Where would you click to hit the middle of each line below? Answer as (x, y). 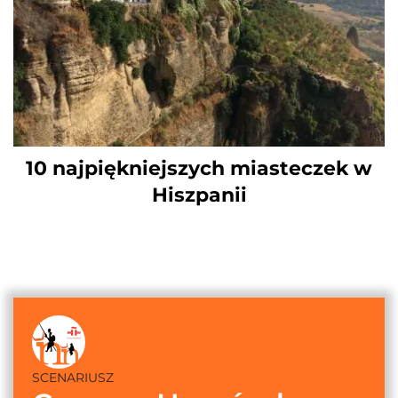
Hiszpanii (199, 195)
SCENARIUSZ (72, 377)
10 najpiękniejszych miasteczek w (199, 168)
